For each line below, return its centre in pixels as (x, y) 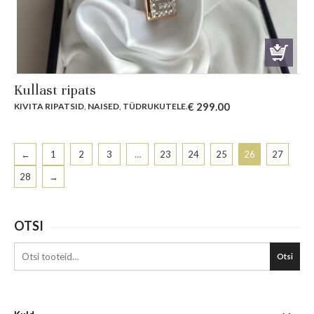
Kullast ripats (55, 90)
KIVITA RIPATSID (49, 107)
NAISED (103, 107)
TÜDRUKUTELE (154, 107)
